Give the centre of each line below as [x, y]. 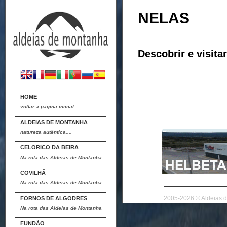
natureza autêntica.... [46, 132]
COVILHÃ [33, 173]
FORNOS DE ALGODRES [54, 198]
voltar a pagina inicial [47, 107]
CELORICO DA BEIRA [49, 147]
